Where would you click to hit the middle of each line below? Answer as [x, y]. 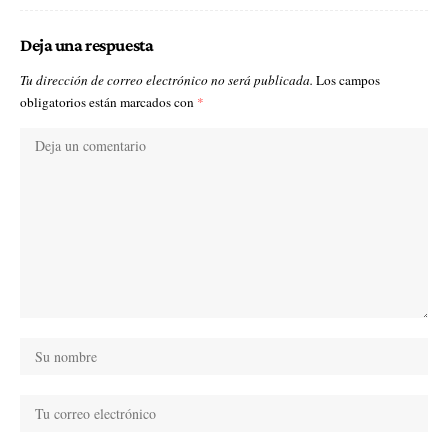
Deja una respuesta [87, 45]
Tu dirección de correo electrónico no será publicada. [166, 80]
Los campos [348, 80]
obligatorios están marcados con [108, 102]
